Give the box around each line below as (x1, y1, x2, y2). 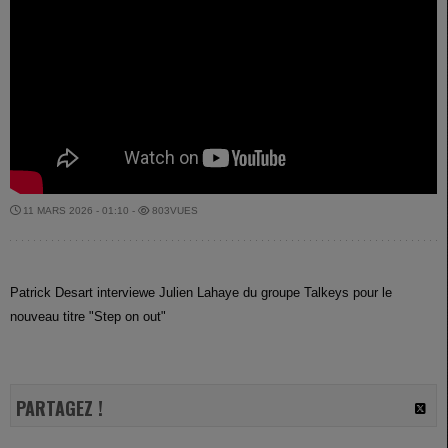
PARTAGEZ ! (16, 395, 103, 422)
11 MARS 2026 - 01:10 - (20, 205, 138, 217)
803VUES (149, 205, 198, 217)
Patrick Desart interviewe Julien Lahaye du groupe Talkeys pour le (10, 285, 392, 301)
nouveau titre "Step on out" (10, 309, 166, 325)
